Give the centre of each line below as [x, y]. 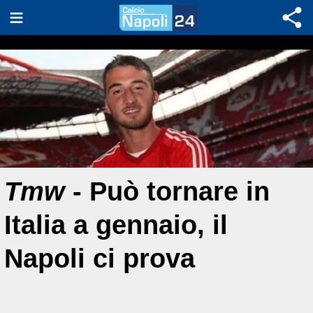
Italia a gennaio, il [116, 225]
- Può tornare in [167, 191]
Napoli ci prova [100, 258]
